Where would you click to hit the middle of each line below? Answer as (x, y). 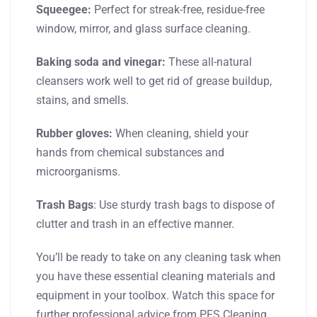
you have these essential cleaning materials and (156, 276)
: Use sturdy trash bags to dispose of (184, 204)
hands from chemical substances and (130, 152)
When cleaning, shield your (180, 133)
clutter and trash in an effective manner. (135, 224)
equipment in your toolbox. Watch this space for (155, 295)
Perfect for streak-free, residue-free (178, 9)
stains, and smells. (82, 100)
